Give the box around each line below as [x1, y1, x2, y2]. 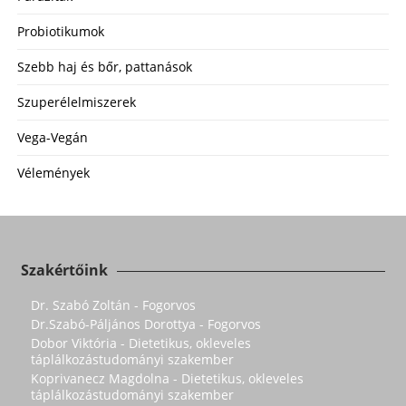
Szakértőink [21, 259, 108, 280]
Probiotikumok [17, 22, 104, 40]
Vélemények [17, 163, 90, 181]
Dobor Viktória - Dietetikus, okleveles [31, 333, 251, 352]
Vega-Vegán [17, 128, 88, 146]
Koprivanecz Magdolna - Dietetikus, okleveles [31, 369, 304, 387]
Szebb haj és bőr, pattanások [17, 57, 192, 75]
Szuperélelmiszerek [17, 92, 136, 111]
